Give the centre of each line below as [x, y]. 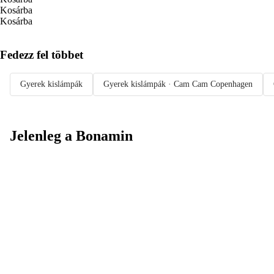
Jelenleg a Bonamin [71, 136]
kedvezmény [58, 230]
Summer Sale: [64, 197]
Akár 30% [52, 213]
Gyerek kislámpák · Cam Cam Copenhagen [178, 84]
